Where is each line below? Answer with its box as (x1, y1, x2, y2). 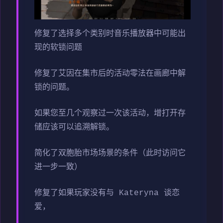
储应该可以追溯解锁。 (34, 123, 114, 132)
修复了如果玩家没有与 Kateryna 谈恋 (34, 189, 180, 198)
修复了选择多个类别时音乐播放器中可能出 (34, 29, 186, 39)
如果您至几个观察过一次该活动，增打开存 (34, 109, 186, 118)
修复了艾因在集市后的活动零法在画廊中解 (34, 69, 186, 79)
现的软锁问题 (34, 43, 82, 53)
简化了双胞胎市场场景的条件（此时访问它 (34, 149, 186, 158)
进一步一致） (34, 163, 82, 172)
